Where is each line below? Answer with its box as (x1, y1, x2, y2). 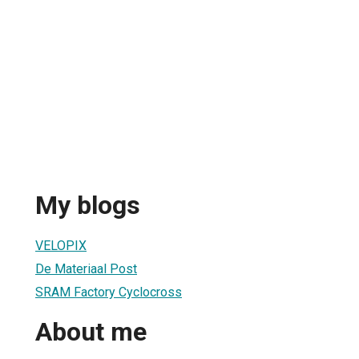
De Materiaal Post (35, 260, 137, 276)
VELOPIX (35, 237, 87, 253)
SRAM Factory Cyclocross (35, 284, 182, 300)
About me (35, 317, 147, 348)
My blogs (35, 190, 140, 221)
